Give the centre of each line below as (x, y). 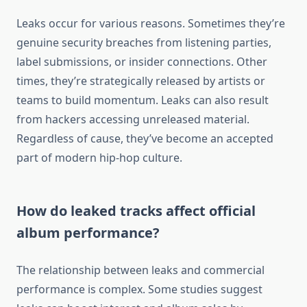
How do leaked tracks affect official (136, 211)
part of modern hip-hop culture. (99, 158)
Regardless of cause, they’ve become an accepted (145, 139)
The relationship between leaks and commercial (140, 270)
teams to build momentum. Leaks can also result (143, 100)
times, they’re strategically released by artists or (141, 81)
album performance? (88, 233)
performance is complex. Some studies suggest (139, 290)
